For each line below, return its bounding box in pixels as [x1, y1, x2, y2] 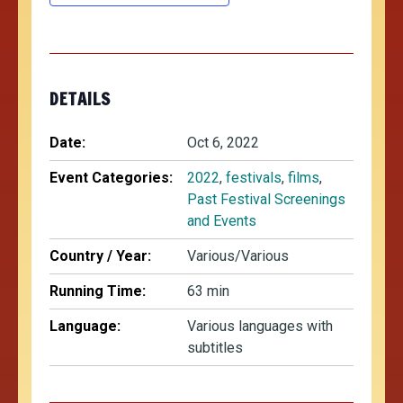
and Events [187, 212, 256, 229]
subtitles [187, 339, 243, 356]
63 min [187, 282, 229, 300]
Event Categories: [49, 169, 173, 186]
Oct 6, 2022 [187, 134, 259, 151]
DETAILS [49, 87, 111, 111]
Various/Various [187, 247, 289, 264]
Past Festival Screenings [187, 191, 345, 208]
